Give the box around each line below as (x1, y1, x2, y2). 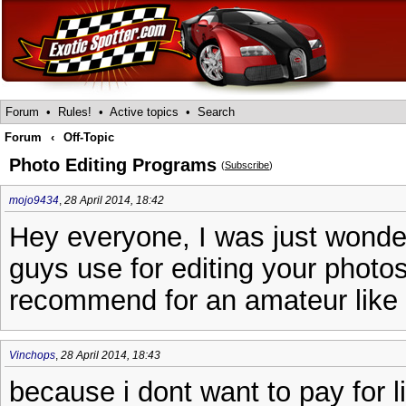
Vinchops (9, 349, 55, 362)
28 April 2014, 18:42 (64, 194, 164, 207)
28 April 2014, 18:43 (61, 349, 160, 362)
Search (198, 105, 235, 119)
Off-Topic (63, 130, 114, 144)
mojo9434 (9, 194, 59, 207)
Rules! (58, 105, 92, 119)
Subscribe (225, 159, 269, 170)
